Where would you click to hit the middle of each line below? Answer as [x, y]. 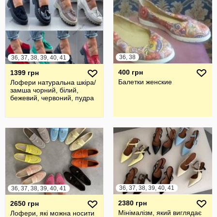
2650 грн [24, 203]
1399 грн [24, 73]
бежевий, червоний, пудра [52, 98]
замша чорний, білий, [44, 90]
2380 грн [132, 203]
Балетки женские [145, 82]
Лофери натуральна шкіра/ [53, 82]
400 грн [131, 72]
